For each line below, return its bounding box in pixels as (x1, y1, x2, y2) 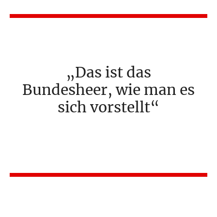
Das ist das (75, 63, 151, 82)
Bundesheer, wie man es (22, 80, 195, 99)
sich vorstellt (58, 98, 150, 117)
